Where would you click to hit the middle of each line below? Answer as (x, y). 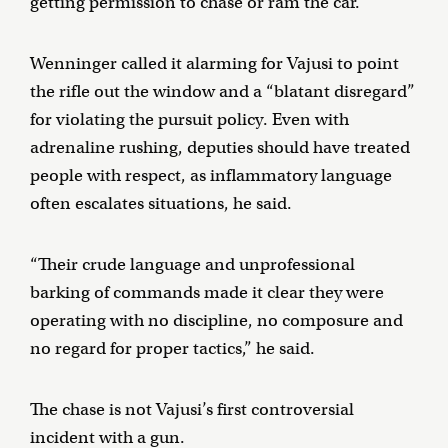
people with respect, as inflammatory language (211, 175)
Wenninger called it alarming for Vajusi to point (214, 63)
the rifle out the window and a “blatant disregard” (222, 91)
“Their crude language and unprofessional (192, 264)
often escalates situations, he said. (161, 203)
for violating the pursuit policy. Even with (189, 119)
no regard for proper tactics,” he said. (172, 348)
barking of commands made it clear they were (207, 292)
